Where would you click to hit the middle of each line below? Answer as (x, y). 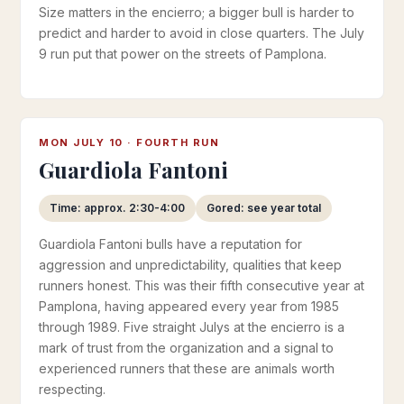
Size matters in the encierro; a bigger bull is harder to (197, 12)
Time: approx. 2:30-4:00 (117, 208)
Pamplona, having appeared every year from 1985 (189, 306)
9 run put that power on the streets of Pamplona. (183, 54)
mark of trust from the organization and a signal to (186, 348)
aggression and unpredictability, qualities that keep (190, 265)
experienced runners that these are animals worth (187, 368)
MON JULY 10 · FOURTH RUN (129, 142)
